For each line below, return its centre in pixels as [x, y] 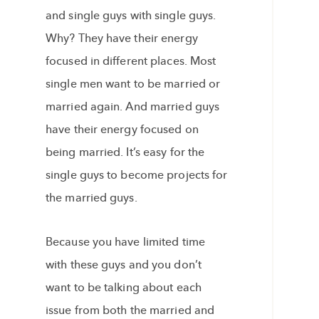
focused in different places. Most [131, 61]
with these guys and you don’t [124, 265]
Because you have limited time [125, 242]
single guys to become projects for [137, 175]
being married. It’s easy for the [125, 152]
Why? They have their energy [122, 38]
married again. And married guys [133, 107]
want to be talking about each [124, 288]
